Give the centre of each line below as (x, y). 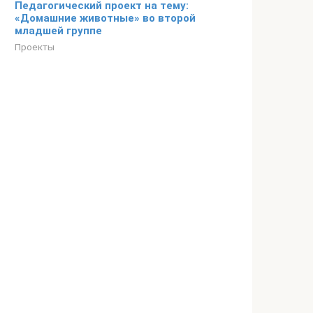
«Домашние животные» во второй (105, 18)
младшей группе (58, 31)
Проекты (35, 47)
